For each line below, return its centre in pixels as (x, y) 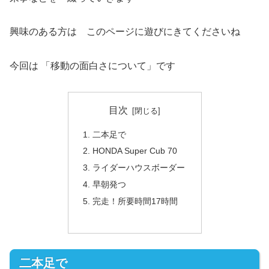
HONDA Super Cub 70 (134, 151)
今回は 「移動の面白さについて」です (92, 66)
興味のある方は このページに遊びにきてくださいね (125, 32)
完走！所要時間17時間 (135, 201)
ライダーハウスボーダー (138, 168)
